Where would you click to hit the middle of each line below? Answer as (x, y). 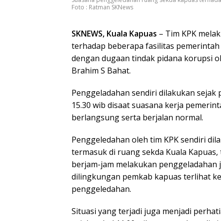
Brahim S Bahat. (101, 71)
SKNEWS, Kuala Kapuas (114, 34)
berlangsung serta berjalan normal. (137, 118)
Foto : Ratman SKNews (102, 7)
